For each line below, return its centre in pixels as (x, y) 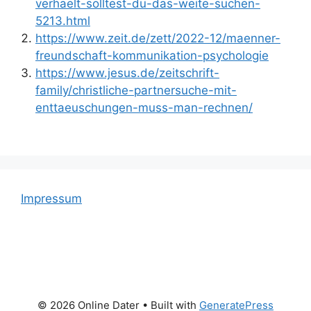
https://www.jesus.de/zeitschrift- (127, 73)
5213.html (63, 20)
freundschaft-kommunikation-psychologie (152, 55)
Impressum (51, 199)
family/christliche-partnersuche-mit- (136, 90)
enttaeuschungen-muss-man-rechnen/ (144, 107)
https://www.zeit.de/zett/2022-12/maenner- (158, 38)
